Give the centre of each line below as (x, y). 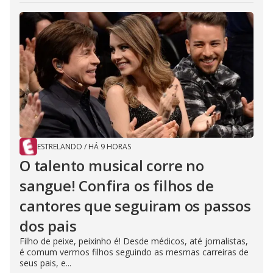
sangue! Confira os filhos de (117, 185)
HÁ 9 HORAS (110, 146)
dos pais (48, 225)
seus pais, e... (45, 263)
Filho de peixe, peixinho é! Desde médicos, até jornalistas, (134, 241)
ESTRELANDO (60, 146)
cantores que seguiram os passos (135, 205)
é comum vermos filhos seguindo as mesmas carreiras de (134, 252)
